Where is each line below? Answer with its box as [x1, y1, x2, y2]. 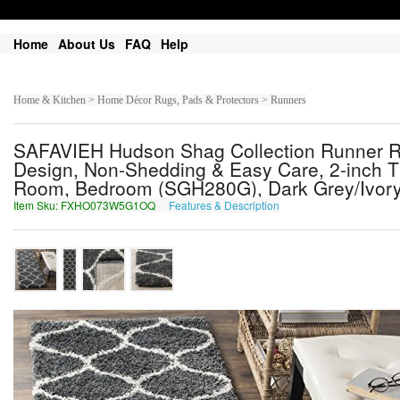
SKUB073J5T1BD [283, 197, 371, 212]
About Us [58, 35, 115, 53]
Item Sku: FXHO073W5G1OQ [13, 197, 158, 212]
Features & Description [169, 197, 279, 212]
